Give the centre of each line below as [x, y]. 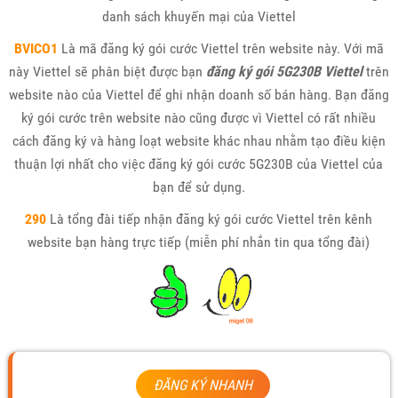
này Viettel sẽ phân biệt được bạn [107, 71]
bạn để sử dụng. [199, 187]
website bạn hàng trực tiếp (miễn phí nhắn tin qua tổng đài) [199, 242]
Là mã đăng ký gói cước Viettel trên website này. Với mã [222, 48]
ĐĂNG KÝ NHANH [203, 385]
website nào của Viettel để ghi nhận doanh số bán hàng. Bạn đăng [199, 94]
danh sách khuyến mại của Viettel [199, 16]
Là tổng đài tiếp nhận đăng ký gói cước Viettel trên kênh [210, 219]
